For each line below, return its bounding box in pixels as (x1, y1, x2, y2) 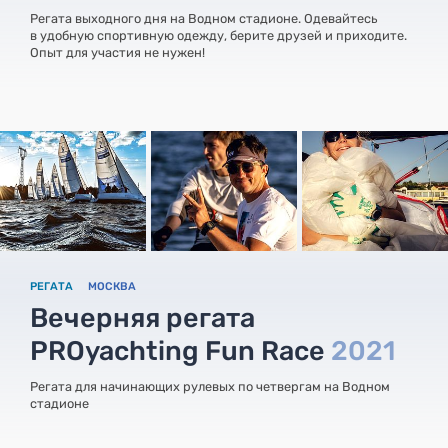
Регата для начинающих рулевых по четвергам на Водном (30, 378, 390, 394)
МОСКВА (88, 279, 136, 293)
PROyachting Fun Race (30, 334, 331, 367)
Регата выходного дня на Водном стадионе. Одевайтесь (30, 10, 377, 26)
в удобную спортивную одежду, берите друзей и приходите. (30, 27, 407, 43)
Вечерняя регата (30, 301, 255, 334)
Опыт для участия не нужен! (30, 44, 205, 60)
